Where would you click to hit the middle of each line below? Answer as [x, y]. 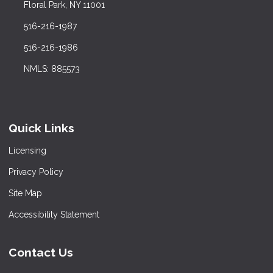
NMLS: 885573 [51, 69]
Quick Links [41, 128]
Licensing [27, 150]
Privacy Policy [36, 172]
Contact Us [41, 252]
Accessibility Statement [54, 214]
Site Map [25, 193]
